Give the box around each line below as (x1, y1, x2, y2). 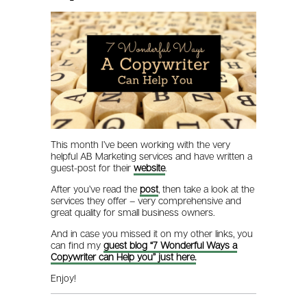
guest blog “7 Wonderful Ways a (103, 238, 238, 251)
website (134, 161, 166, 173)
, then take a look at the (158, 182, 255, 195)
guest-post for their (51, 161, 134, 173)
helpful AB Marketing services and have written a (51, 149, 253, 162)
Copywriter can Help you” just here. (51, 250, 197, 262)
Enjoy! (51, 271, 77, 284)
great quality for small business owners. (51, 206, 215, 218)
